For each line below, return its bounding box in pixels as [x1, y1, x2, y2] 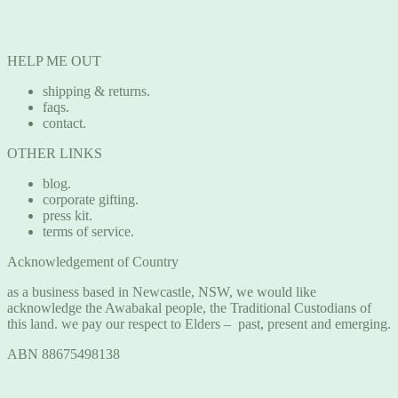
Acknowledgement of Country [7, 253, 179, 269]
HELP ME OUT [7, 52, 101, 68]
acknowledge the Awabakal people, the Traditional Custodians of [7, 299, 371, 315]
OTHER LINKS [7, 145, 102, 161]
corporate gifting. [43, 191, 139, 207]
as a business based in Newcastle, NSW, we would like [7, 283, 316, 299]
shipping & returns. [43, 83, 150, 99]
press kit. [43, 207, 92, 223]
